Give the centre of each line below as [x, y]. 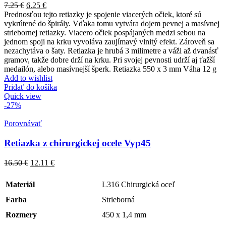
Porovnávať [23, 124]
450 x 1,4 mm [124, 214]
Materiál [20, 184]
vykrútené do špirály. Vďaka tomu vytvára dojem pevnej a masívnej [112, 24]
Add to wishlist [28, 78]
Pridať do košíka [31, 87]
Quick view [23, 96]
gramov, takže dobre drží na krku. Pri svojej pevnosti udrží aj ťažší [109, 60]
